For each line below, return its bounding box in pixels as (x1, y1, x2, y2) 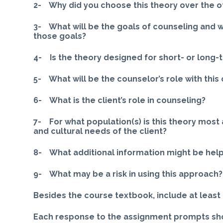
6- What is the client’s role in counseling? (33, 95, 206, 105)
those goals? (33, 31, 87, 41)
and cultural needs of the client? (33, 126, 167, 136)
